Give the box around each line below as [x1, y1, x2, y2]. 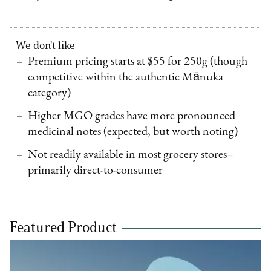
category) [28, 87, 71, 100]
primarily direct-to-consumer [28, 165, 163, 177]
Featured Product [10, 218, 117, 237]
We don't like [16, 39, 76, 53]
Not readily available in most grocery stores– [28, 149, 234, 162]
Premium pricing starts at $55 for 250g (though [28, 56, 248, 68]
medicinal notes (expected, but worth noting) [28, 126, 238, 139]
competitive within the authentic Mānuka [28, 71, 224, 84]
